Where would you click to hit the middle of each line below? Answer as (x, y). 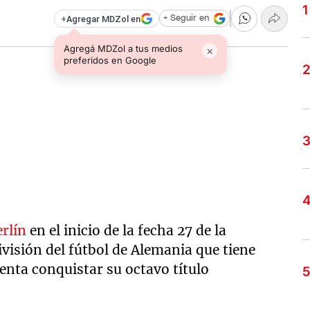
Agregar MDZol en (103, 19)
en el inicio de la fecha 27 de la (127, 230)
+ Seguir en (186, 19)
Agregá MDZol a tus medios (124, 48)
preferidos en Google (110, 60)
